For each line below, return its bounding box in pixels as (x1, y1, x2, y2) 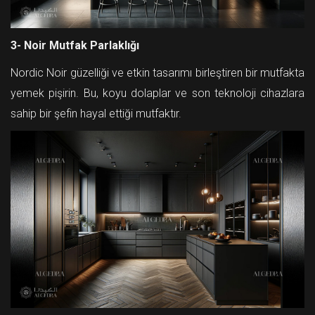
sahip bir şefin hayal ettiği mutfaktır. (11, 106, 181, 120)
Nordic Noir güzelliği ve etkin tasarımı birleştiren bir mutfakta (11, 65, 304, 79)
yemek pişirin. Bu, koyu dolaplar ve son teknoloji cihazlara (11, 86, 304, 100)
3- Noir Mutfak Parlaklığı (11, 38, 139, 52)
